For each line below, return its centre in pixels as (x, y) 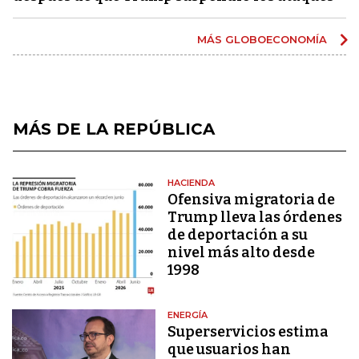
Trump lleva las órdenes (255, 217)
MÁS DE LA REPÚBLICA (114, 129)
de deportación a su (238, 234)
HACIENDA (192, 182)
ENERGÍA (188, 315)
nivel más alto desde (242, 252)
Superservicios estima (248, 332)
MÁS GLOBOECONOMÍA (264, 39)
